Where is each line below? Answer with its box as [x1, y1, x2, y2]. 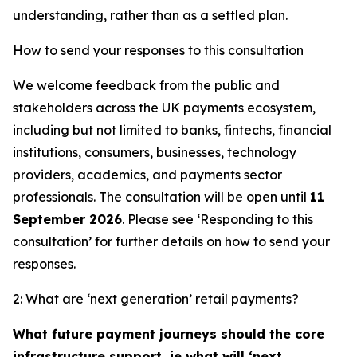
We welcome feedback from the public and [13, 77, 280, 93]
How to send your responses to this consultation [13, 42, 304, 58]
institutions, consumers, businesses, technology [13, 144, 296, 160]
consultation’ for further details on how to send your [13, 233, 330, 249]
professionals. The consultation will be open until [13, 189, 310, 205]
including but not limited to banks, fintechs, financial [13, 122, 331, 138]
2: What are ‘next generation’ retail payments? [13, 291, 299, 307]
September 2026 [13, 211, 122, 227]
